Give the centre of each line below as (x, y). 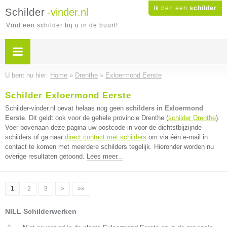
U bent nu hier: (28, 75)
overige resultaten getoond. (46, 156)
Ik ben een (172, 8)
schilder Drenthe (192, 118)
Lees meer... (105, 156)
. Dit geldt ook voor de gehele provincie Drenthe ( (97, 118)
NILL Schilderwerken (41, 211)
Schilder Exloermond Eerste (68, 96)
